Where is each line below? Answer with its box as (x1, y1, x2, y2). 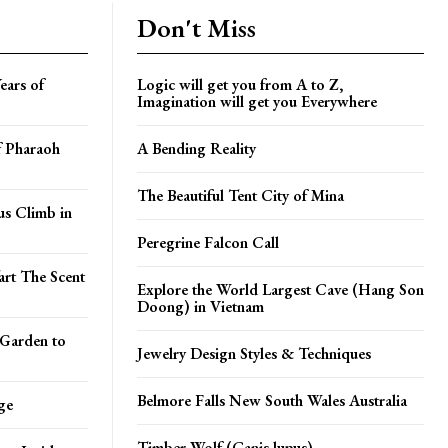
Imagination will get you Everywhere (137, 90, 377, 112)
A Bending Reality (137, 137, 256, 159)
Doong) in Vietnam (137, 295, 264, 317)
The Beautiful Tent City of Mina (137, 184, 344, 206)
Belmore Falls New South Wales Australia (137, 389, 407, 411)
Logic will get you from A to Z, (137, 73, 343, 95)
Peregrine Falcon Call (137, 231, 279, 253)
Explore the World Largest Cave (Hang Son (137, 278, 424, 300)
